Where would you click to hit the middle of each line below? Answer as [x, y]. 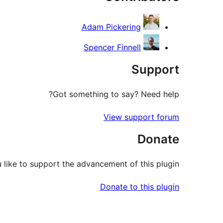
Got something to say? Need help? [116, 94]
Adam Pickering [111, 27]
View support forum [141, 117]
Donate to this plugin [140, 186]
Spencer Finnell [112, 47]
